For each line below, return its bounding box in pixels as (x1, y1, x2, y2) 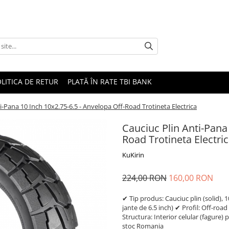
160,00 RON (169, 172, 213, 184)
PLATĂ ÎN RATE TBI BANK (67, 77, 152, 86)
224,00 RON (122, 172, 167, 184)
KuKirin (122, 150, 144, 159)
